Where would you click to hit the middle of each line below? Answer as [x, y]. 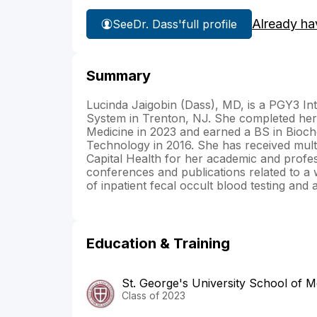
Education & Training [158, 244]
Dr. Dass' [157, 24]
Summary [119, 76]
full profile [209, 24]
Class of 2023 [154, 296]
